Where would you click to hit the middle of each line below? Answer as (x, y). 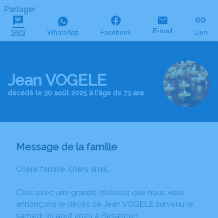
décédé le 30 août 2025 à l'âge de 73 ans (76, 93)
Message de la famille (67, 147)
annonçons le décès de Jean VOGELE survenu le (105, 204)
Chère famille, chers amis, (63, 169)
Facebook (116, 32)
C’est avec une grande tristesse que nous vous (100, 192)
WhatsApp (63, 32)
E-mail (163, 31)
